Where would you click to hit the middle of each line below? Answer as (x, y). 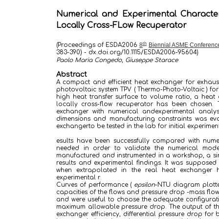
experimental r (78, 177)
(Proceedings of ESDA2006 (98, 45)
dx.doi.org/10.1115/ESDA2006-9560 (141, 52)
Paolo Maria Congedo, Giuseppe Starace (117, 60)
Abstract (72, 75)
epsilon (145, 185)
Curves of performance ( (95, 185)
